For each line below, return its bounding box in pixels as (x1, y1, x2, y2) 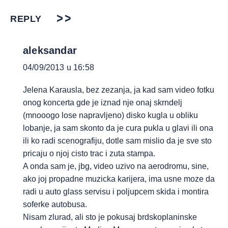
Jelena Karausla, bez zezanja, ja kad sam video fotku (23, 85, 214, 95)
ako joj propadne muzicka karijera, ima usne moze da (23, 175, 215, 184)
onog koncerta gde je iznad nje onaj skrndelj (23, 98, 182, 107)
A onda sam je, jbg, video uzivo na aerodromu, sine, (23, 162, 209, 171)
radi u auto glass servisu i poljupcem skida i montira (23, 187, 209, 196)
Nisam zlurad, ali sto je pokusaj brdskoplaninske (23, 213, 197, 222)
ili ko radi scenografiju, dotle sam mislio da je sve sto (23, 136, 212, 146)
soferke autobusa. (23, 200, 87, 209)
